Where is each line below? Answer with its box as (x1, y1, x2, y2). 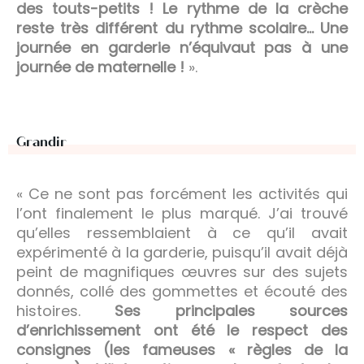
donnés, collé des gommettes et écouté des (16, 280, 348, 301)
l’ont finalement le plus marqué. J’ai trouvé (16, 202, 348, 223)
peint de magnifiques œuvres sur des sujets (16, 261, 348, 282)
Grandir (16, 133, 67, 149)
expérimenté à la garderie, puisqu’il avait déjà (16, 241, 348, 262)
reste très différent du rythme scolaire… (16, 17, 314, 38)
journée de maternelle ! (16, 56, 184, 77)
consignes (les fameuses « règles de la (16, 339, 348, 360)
